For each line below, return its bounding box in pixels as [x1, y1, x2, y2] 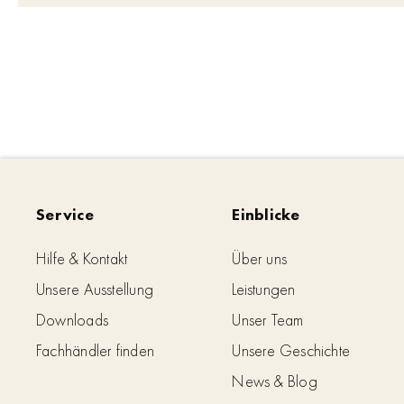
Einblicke [232, 203, 300, 225]
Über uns [232, 247, 288, 269]
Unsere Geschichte [232, 339, 351, 361]
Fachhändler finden [36, 339, 155, 361]
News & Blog [232, 370, 317, 391]
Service [36, 203, 94, 225]
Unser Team [232, 308, 304, 330]
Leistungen [232, 278, 296, 299]
